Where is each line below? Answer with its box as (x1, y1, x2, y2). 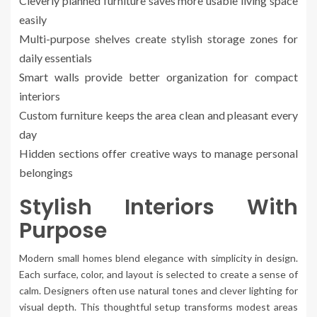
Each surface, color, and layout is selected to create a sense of (19, 268, 298, 281)
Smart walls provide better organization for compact (19, 70, 298, 84)
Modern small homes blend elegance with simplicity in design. (19, 252, 298, 265)
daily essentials (19, 51, 92, 65)
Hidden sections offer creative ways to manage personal (19, 146, 298, 161)
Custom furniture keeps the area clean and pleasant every (19, 108, 298, 122)
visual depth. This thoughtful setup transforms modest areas (19, 301, 298, 313)
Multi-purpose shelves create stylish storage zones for (19, 32, 298, 46)
